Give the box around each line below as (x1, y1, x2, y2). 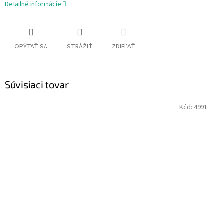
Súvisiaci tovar (5, 78, 69, 91)
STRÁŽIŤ (67, 42, 93, 52)
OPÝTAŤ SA (15, 42, 47, 52)
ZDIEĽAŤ (112, 42, 135, 52)
